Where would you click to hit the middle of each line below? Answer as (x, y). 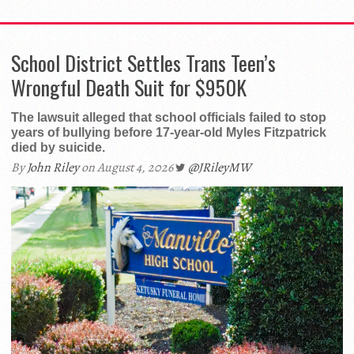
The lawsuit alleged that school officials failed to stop (169, 118)
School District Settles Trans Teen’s (143, 63)
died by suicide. (58, 148)
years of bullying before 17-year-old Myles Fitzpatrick (169, 133)
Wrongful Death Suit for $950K (129, 88)
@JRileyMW (220, 168)
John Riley (53, 168)
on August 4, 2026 (127, 168)
